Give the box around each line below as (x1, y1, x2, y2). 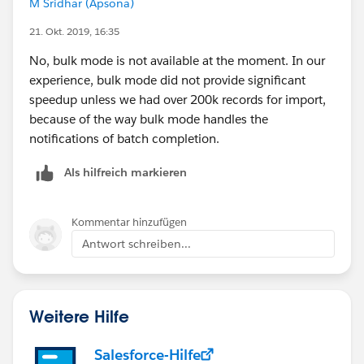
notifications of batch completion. (29, 130, 219, 146)
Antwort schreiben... (82, 236, 191, 251)
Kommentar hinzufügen (71, 214, 187, 229)
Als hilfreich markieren (64, 164, 187, 180)
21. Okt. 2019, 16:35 (29, 24, 119, 38)
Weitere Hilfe (29, 305, 129, 327)
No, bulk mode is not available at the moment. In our (29, 52, 325, 68)
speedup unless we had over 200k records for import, (29, 91, 326, 107)
